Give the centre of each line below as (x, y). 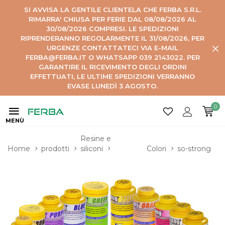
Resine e (97, 139)
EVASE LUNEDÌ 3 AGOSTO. (113, 86)
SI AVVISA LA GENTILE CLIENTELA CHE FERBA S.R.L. (113, 10)
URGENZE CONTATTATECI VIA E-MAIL (113, 48)
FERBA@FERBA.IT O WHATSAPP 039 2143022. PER (113, 57)
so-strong (194, 149)
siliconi (92, 149)
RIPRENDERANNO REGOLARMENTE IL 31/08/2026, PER (113, 38)
